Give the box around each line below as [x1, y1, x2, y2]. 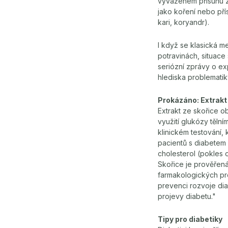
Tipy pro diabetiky [158, 215, 222, 223]
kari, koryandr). [158, 18, 209, 26]
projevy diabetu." [158, 192, 216, 201]
